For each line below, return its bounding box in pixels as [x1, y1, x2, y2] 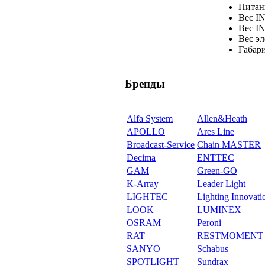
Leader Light [197, 179, 245, 189]
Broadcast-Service [127, 140, 195, 150]
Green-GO [197, 166, 237, 176]
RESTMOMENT [197, 231, 263, 241]
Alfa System [127, 114, 173, 124]
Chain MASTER [197, 140, 261, 150]
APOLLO [127, 127, 165, 137]
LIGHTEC [127, 192, 168, 202]
